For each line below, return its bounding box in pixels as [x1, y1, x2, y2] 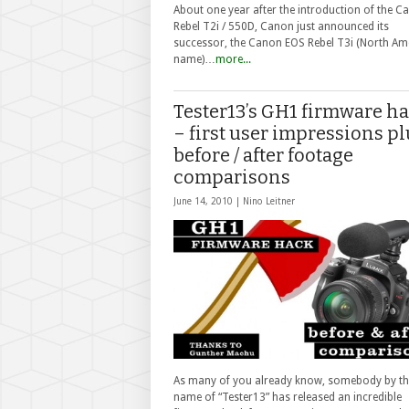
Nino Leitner [243, 196, 295, 206]
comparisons [173, 166, 290, 188]
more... [215, 53, 251, 67]
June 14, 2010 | [173, 196, 243, 206]
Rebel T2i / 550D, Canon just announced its [173, 20, 389, 34]
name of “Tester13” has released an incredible [173, 390, 402, 404]
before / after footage [173, 144, 353, 166]
